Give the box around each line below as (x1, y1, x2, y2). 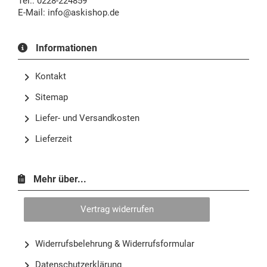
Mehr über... (31, 173, 86, 185)
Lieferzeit (35, 133, 72, 144)
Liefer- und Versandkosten (35, 113, 139, 123)
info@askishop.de (48, 7, 119, 18)
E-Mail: (18, 7, 48, 18)
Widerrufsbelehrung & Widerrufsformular (35, 238, 194, 249)
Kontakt (35, 71, 66, 82)
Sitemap (35, 92, 68, 103)
